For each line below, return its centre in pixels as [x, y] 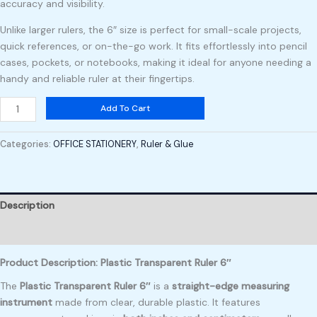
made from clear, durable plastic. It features [156, 302]
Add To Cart [125, 108]
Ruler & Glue [167, 144]
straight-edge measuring [231, 286]
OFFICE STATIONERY [95, 144]
